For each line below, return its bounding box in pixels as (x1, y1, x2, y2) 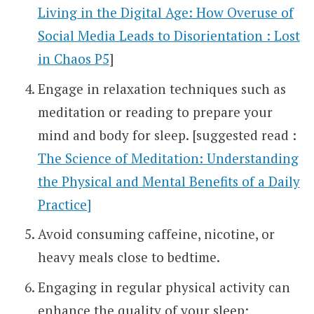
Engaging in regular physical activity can (37, 278, 290, 296)
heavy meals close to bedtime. (37, 248, 220, 266)
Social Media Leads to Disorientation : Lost (37, 27, 300, 45)
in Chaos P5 (37, 50, 109, 68)
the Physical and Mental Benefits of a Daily (37, 172, 300, 190)
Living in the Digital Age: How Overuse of (37, 4, 294, 22)
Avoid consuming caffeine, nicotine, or (37, 225, 275, 243)
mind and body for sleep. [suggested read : (37, 125, 296, 144)
